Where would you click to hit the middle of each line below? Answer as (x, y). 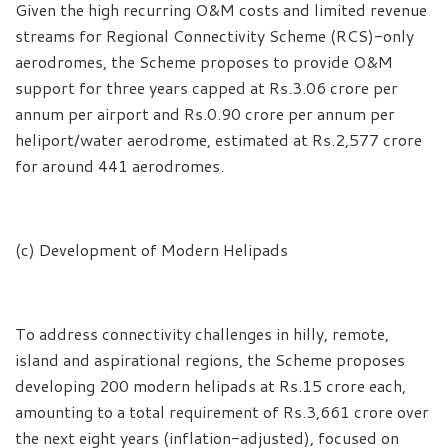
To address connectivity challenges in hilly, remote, (202, 334)
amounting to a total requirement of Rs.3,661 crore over (222, 412)
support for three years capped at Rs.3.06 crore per (206, 88)
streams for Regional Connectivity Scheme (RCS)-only (214, 36)
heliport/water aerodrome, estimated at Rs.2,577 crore (218, 140)
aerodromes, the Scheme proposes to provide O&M (204, 62)
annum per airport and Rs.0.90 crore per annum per (205, 114)
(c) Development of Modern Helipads (151, 250)
